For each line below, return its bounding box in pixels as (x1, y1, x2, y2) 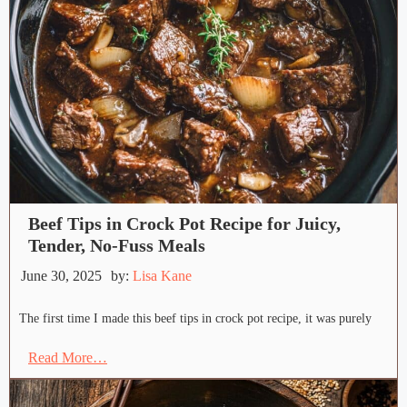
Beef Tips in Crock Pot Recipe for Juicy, (28, 213, 341, 234)
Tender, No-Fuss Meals (28, 235, 205, 256)
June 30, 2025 (21, 268, 102, 284)
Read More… (28, 350, 107, 366)
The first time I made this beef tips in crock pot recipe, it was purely (19, 312, 372, 326)
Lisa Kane (133, 268, 192, 284)
